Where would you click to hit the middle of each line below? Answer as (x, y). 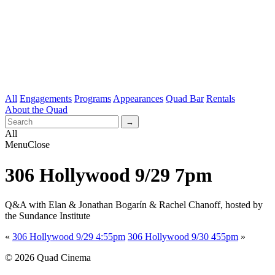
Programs (93, 99)
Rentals (221, 99)
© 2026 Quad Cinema (48, 258)
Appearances (138, 99)
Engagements (46, 99)
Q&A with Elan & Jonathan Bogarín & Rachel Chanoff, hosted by (134, 205)
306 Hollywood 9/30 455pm (183, 237)
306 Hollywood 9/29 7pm (109, 175)
